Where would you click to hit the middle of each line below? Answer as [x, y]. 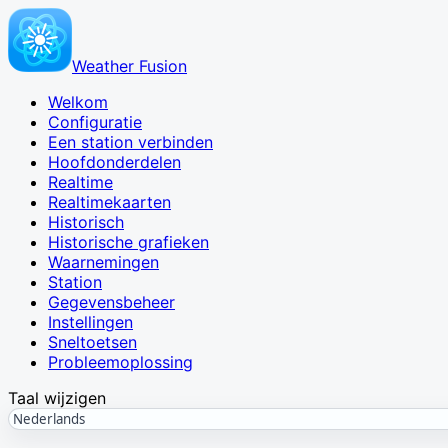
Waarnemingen [103, 262]
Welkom [78, 102]
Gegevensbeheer [111, 302]
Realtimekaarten [109, 202]
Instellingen [90, 322]
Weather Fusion [129, 66]
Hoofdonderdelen [114, 162]
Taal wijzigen [57, 398]
